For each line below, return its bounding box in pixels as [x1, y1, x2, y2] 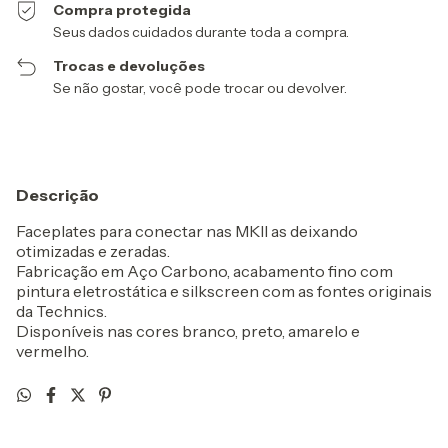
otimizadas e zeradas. [16, 241, 170, 261]
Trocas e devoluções [53, 57, 206, 75]
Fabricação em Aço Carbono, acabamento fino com [16, 261, 393, 281]
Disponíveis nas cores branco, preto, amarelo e [16, 321, 360, 341]
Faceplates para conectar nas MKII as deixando [16, 221, 358, 241]
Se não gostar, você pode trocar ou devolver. [53, 79, 348, 97]
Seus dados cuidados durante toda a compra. [53, 23, 350, 41]
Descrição [16, 185, 99, 205]
